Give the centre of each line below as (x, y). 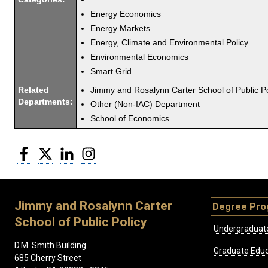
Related (33, 90)
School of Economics (130, 118)
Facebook (50, 150)
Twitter (66, 150)
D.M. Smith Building (50, 246)
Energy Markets (120, 28)
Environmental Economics (139, 57)
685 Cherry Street (48, 258)
